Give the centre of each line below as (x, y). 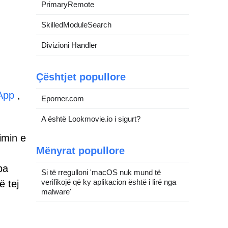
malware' (56, 191)
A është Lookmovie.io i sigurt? (91, 119)
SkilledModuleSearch (76, 24)
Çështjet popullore (81, 77)
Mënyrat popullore (80, 150)
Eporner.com (63, 98)
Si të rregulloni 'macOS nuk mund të (101, 172)
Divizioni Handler (69, 45)
